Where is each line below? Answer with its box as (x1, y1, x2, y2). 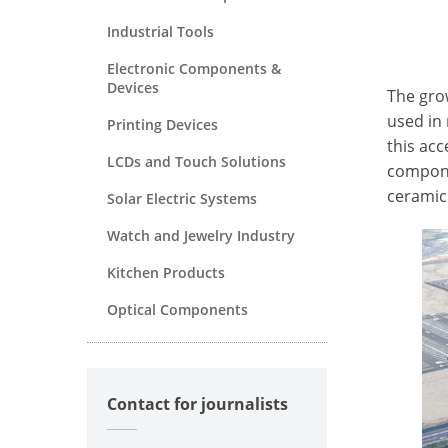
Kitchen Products (107, 262, 225, 282)
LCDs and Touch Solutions (107, 151, 286, 171)
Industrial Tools (107, 21, 214, 41)
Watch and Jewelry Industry (107, 225, 295, 245)
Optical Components (107, 299, 248, 319)
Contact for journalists (107, 392, 288, 415)
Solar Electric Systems (107, 188, 257, 208)
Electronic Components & (107, 58, 281, 78)
